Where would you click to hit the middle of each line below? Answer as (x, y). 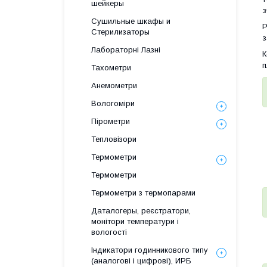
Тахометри (111, 68)
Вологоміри (113, 103)
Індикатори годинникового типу (150, 250)
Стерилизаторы (120, 32)
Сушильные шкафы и (131, 21)
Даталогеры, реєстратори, (141, 211)
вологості (109, 232)
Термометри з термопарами (143, 193)
